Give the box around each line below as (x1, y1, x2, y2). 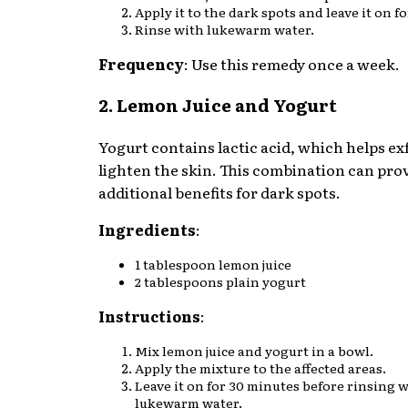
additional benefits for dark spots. (98, 181, 341, 204)
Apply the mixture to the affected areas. (135, 359, 386, 378)
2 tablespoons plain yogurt (135, 272, 306, 291)
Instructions (98, 305, 200, 328)
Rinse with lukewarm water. (135, 19, 314, 38)
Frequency (98, 52, 184, 75)
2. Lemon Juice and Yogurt (98, 92, 337, 118)
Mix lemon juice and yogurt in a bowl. (135, 342, 373, 361)
